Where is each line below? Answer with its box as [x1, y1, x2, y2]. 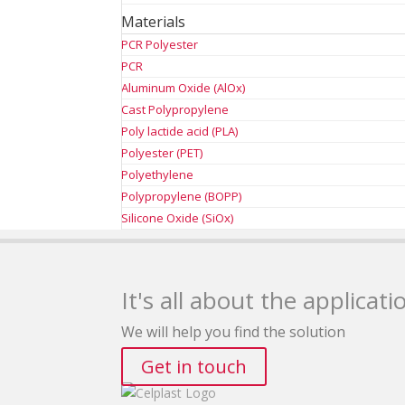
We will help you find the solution [121, 322, 346, 342]
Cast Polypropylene [121, 101, 230, 118]
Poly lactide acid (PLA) [121, 123, 239, 139]
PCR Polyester [121, 36, 199, 52]
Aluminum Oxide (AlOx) [121, 80, 246, 96]
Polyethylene [121, 166, 194, 183]
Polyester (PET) [121, 145, 203, 161]
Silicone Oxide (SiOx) [121, 210, 234, 226]
